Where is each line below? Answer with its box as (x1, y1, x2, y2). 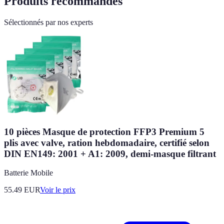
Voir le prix (40, 185, 75, 194)
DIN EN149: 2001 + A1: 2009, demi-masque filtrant (4, 148, 216, 159)
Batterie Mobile (4, 168, 53, 177)
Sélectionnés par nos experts (4, 17, 93, 26)
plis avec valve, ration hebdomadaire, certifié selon (4, 137, 209, 148)
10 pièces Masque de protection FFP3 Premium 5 (4, 126, 204, 137)
